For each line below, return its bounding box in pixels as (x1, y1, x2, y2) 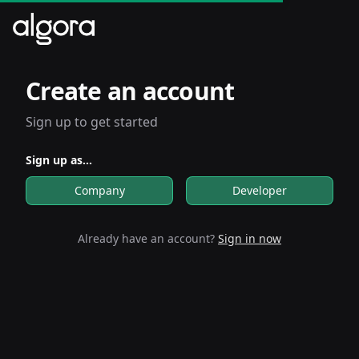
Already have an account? (78, 231, 218, 246)
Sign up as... (26, 152, 92, 167)
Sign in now (218, 231, 281, 246)
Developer (232, 183, 287, 198)
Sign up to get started (26, 113, 158, 131)
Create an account (26, 75, 235, 107)
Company (74, 183, 125, 198)
